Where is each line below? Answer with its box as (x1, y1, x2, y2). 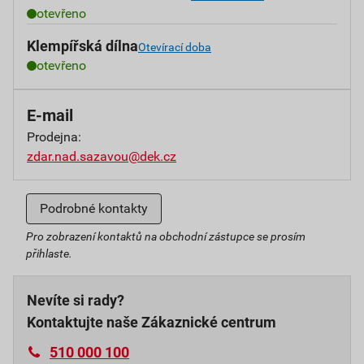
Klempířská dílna (27, 37, 138, 54)
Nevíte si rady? (27, 292, 124, 309)
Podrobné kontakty (40, 201, 148, 216)
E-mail (27, 106, 73, 125)
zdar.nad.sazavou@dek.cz (27, 149, 176, 164)
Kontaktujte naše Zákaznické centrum (27, 314, 276, 331)
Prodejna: (27, 129, 81, 145)
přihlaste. (26, 247, 72, 260)
